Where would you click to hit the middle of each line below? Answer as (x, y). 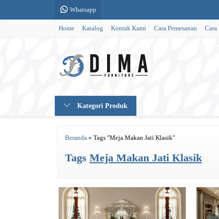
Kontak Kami (129, 28)
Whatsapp (82, 10)
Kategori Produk (101, 106)
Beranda (76, 138)
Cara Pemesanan (175, 28)
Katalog (93, 28)
